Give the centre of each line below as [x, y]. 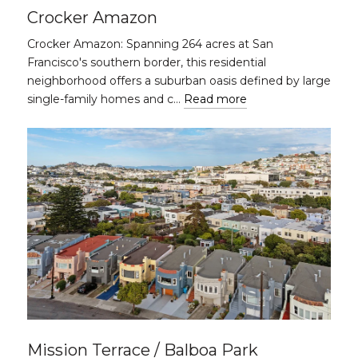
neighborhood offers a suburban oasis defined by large [179, 81]
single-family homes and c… [105, 99]
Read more [215, 99]
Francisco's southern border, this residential [147, 62]
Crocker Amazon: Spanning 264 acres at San [150, 44]
